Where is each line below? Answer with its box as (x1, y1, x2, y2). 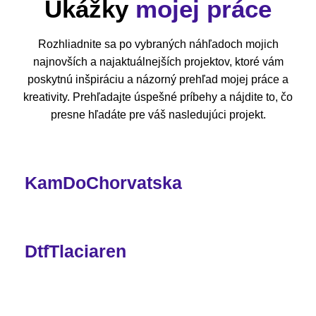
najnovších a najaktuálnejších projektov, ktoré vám (32, 56, 284, 68)
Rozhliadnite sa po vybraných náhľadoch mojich (37, 38, 279, 50)
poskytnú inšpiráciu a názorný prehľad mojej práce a (28, 73, 288, 85)
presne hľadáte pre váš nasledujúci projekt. (50, 109, 266, 121)
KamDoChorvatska (25, 173, 182, 193)
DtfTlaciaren (25, 241, 126, 261)
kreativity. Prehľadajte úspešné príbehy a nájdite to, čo (23, 91, 293, 103)
